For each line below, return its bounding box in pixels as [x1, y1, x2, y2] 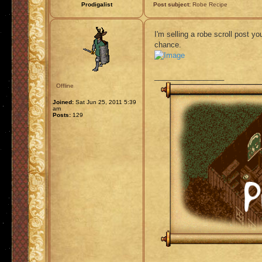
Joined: [53, 99, 74, 105]
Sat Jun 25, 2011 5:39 [74, 99, 136, 105]
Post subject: [153, 1, 191, 8]
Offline [56, 82, 74, 89]
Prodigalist [81, 1, 112, 8]
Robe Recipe [191, 1, 227, 8]
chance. [154, 40, 181, 49]
